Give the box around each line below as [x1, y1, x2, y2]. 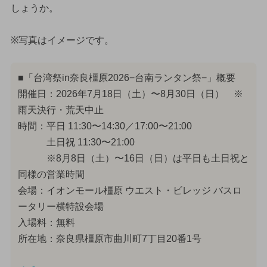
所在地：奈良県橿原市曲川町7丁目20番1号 [17, 233, 201, 244]
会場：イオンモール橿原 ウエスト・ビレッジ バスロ [17, 185, 242, 195]
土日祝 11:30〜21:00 [17, 136, 135, 147]
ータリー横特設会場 [17, 201, 104, 212]
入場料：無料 [17, 217, 75, 228]
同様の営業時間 [17, 169, 85, 179]
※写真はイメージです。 [10, 35, 114, 45]
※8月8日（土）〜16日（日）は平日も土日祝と [17, 153, 249, 163]
